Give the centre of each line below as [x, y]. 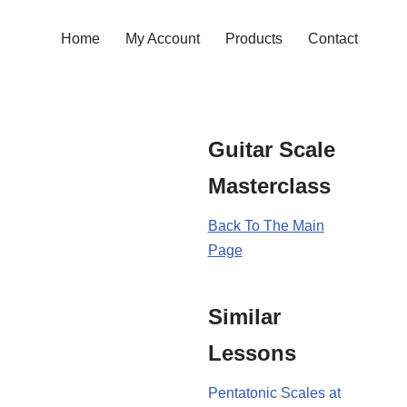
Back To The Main [266, 225]
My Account [163, 39]
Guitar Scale [271, 149]
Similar [244, 316]
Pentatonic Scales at [274, 392]
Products [254, 39]
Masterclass [269, 185]
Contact [333, 39]
